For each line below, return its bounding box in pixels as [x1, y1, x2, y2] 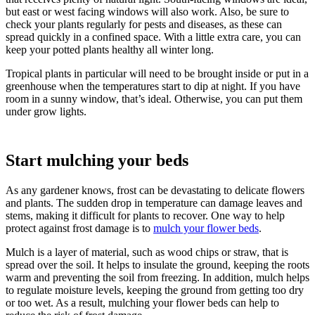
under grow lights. [6, 105, 86, 117]
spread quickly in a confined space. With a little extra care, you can [6, 30, 301, 43]
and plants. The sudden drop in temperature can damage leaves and [6, 196, 302, 209]
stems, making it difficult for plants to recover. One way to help [6, 209, 285, 221]
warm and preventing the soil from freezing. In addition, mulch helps [6, 271, 309, 283]
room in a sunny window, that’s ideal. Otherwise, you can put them [6, 92, 302, 105]
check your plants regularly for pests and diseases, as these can [6, 18, 282, 30]
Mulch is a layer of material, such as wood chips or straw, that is [6, 245, 288, 258]
